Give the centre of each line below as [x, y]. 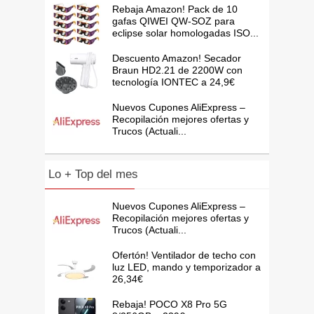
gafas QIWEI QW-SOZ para [173, 21]
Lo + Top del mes [93, 174]
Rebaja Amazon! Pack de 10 [175, 9]
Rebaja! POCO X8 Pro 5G [169, 304]
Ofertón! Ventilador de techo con [184, 255]
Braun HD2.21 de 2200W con [177, 70]
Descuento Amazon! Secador [176, 58]
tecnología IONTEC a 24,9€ [173, 82]
